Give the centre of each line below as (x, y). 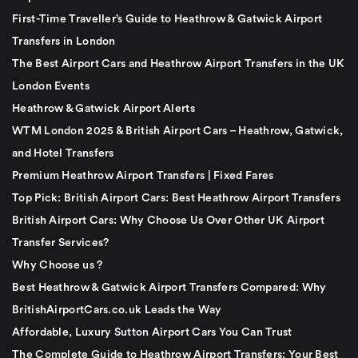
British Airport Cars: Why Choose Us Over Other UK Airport (169, 220)
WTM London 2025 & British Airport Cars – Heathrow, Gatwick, (178, 131)
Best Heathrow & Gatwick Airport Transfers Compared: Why (169, 287)
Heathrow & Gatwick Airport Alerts (103, 108)
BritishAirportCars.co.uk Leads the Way (117, 310)
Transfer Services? (61, 243)
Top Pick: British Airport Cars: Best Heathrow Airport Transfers (176, 198)
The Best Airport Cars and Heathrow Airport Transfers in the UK (179, 64)
